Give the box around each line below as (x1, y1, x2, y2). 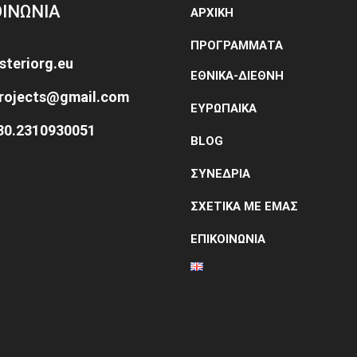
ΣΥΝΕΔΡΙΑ (190, 167, 250, 181)
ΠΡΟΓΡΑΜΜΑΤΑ (190, 38, 283, 53)
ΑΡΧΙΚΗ (190, 6, 233, 20)
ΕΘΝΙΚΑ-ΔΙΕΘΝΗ (190, 69, 284, 83)
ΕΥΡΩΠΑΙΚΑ (190, 101, 257, 116)
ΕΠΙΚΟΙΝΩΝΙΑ (190, 232, 265, 246)
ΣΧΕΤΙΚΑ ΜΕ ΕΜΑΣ (190, 199, 298, 214)
